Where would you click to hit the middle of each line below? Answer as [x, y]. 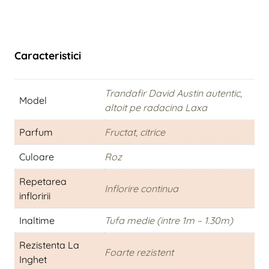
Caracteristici [48, 56]
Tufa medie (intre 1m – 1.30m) [169, 221]
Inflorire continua [141, 189]
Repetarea [43, 182]
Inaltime [37, 221]
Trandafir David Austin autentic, [173, 93]
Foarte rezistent [139, 252]
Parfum [36, 132]
